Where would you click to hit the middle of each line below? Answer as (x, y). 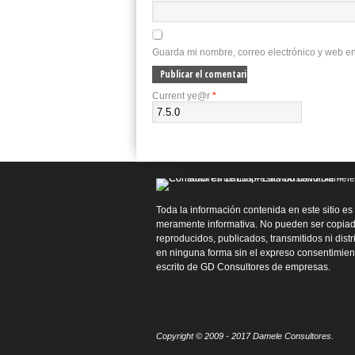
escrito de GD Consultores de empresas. (243, 267)
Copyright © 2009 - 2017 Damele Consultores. (245, 336)
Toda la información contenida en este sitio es (254, 210)
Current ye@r (182, 96)
